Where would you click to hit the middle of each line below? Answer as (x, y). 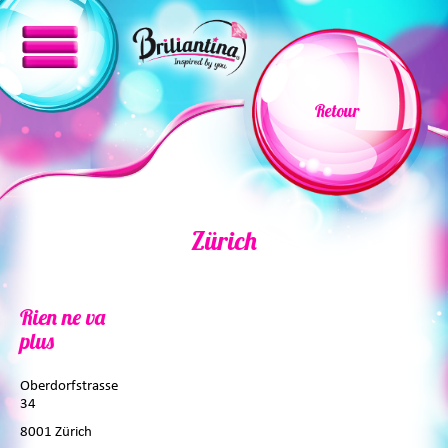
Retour (336, 111)
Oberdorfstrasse (69, 386)
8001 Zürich (56, 432)
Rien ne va (62, 316)
